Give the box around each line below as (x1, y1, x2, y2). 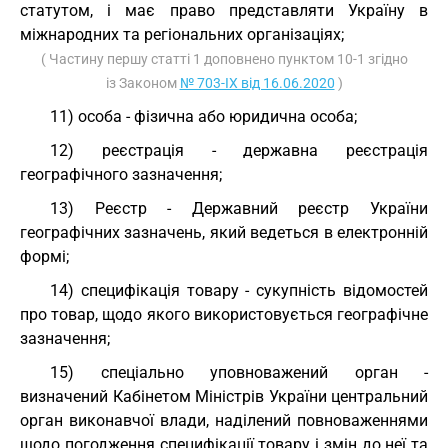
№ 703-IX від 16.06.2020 (179, 75, 335, 91)
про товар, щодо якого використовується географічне (20, 305, 428, 324)
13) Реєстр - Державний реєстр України (50, 199, 428, 218)
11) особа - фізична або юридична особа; (50, 107, 357, 126)
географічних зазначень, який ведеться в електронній (20, 223, 428, 242)
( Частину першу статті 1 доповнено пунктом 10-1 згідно (40, 51, 408, 67)
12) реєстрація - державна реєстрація (50, 141, 428, 160)
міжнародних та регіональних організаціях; (20, 25, 344, 44)
